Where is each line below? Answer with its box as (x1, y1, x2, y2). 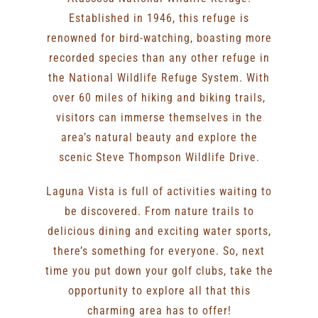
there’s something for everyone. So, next (53, 244, 265, 258)
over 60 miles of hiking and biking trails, (53, 91, 265, 105)
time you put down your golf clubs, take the (45, 264, 273, 278)
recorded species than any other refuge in (48, 51, 270, 65)
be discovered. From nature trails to (64, 204, 254, 219)
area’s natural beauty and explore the (60, 131, 258, 145)
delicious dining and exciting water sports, (47, 224, 271, 238)
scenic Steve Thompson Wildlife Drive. (58, 150, 260, 165)
